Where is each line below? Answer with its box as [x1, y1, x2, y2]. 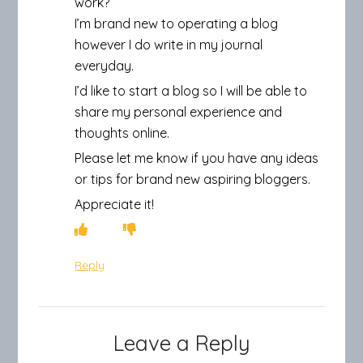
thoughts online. [75, 124, 170, 141]
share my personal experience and [75, 103, 283, 120]
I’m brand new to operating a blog [75, 15, 279, 32]
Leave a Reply [113, 329, 250, 357]
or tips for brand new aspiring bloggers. [75, 170, 311, 187]
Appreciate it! [75, 195, 155, 212]
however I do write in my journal [75, 36, 263, 53]
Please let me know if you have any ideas [75, 149, 319, 166]
